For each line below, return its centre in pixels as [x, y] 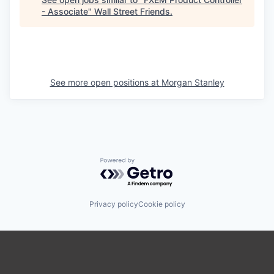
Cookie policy [161, 204]
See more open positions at [106, 82]
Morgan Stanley [193, 82]
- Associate [65, 11]
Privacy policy [113, 204]
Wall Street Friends [132, 11]
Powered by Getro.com [154, 163]
